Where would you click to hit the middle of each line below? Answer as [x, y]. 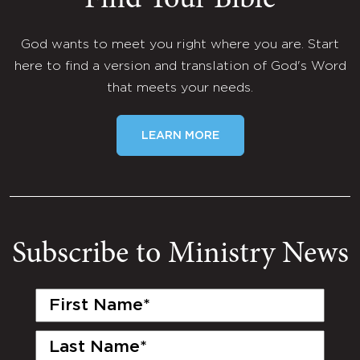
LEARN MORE [180, 136]
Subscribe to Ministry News [180, 255]
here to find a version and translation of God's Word [180, 67]
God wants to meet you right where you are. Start [180, 45]
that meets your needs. [180, 88]
